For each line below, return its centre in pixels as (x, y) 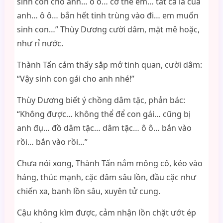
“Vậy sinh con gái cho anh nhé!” (75, 79)
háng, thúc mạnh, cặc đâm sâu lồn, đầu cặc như (106, 177)
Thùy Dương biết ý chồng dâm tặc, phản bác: (101, 100)
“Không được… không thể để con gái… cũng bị (104, 114)
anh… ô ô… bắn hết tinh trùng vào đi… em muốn (108, 15)
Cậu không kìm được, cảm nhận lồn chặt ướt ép (106, 213)
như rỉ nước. (40, 43)
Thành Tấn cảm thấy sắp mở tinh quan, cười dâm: (109, 65)
